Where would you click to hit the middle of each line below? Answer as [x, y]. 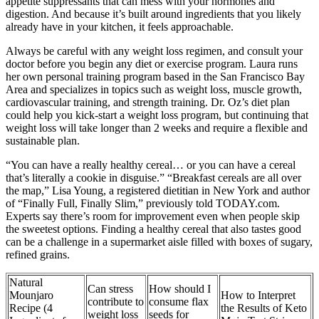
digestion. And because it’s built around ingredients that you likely [153, 14]
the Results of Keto [264, 308]
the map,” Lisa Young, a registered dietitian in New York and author [158, 191]
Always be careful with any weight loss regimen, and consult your [154, 51]
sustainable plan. [43, 141]
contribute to [116, 302]
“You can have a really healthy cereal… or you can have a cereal [151, 165]
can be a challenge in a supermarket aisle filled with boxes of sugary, [159, 242]
